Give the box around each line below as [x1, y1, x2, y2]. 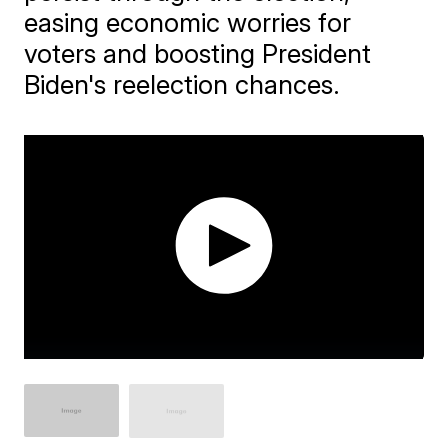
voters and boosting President [24, 38, 372, 69]
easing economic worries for [24, 7, 352, 38]
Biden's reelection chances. [24, 69, 341, 100]
